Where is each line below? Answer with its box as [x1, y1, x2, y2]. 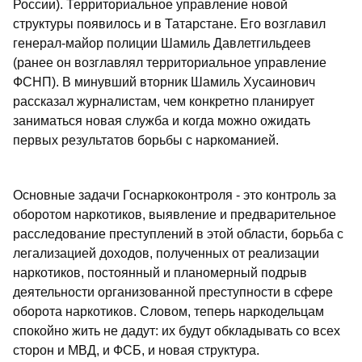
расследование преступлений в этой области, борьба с [13, 227, 343, 242]
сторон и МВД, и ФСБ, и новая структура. [13, 343, 259, 358]
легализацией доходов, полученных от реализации [13, 246, 319, 261]
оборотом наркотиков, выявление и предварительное [13, 208, 336, 222]
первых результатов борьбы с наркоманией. [13, 133, 279, 148]
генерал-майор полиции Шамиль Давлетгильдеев [13, 36, 311, 51]
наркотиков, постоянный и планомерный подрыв [13, 266, 307, 280]
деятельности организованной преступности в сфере [13, 285, 333, 300]
